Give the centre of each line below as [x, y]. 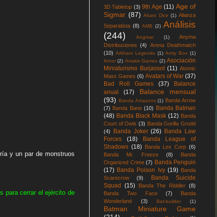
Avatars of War [164, 76]
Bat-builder [169, 201]
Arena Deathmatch [173, 45]
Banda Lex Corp [165, 147]
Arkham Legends [135, 53]
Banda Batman [176, 108]
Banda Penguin [175, 162]
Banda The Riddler [162, 186]
